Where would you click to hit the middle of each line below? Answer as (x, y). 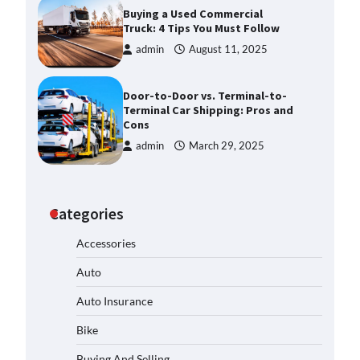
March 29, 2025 (227, 146)
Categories (87, 214)
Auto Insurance (115, 301)
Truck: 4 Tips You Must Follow (202, 28)
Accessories (106, 243)
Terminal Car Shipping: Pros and (209, 110)
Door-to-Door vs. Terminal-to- (205, 96)
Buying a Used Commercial (193, 14)
